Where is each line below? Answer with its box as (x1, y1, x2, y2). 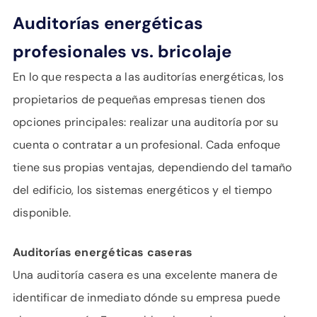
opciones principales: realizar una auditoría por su (13, 115, 279, 129)
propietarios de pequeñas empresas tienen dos (13, 92, 266, 107)
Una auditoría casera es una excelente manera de (13, 267, 277, 282)
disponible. (13, 205, 71, 220)
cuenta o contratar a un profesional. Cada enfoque (13, 137, 281, 152)
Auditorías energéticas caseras (13, 245, 193, 260)
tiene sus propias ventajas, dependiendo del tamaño (13, 160, 292, 175)
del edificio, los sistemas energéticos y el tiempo (13, 183, 272, 197)
